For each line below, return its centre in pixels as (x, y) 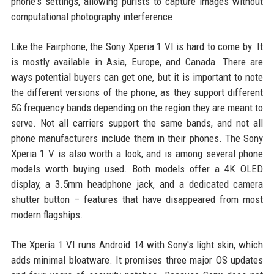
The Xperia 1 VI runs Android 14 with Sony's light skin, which (137, 244)
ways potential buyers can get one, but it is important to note (137, 77)
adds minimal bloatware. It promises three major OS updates (137, 260)
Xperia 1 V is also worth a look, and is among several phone (137, 153)
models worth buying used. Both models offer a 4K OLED (137, 168)
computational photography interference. (93, 16)
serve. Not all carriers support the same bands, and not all (137, 123)
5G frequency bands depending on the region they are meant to (137, 107)
